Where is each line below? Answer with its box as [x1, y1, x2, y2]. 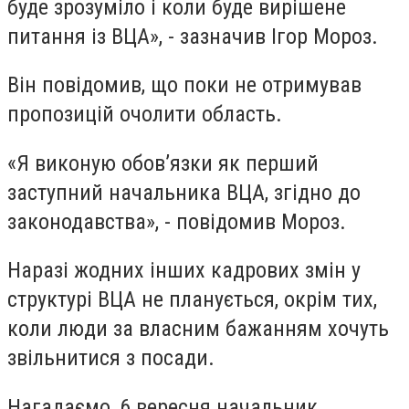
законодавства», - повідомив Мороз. [7, 208, 346, 235]
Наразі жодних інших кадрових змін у [7, 257, 361, 284]
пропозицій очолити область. [7, 101, 282, 128]
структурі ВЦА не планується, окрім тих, [7, 287, 377, 313]
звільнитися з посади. [7, 345, 215, 372]
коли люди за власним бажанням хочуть [7, 316, 389, 342]
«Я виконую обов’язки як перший [7, 150, 319, 176]
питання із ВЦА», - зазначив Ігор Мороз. [7, 23, 378, 49]
